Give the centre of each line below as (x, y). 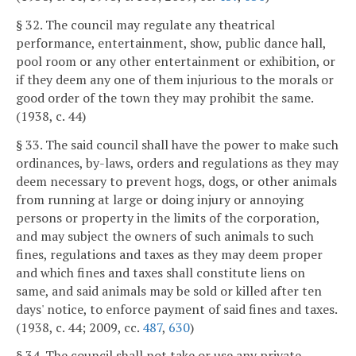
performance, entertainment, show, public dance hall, (171, 43)
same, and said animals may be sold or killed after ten (169, 290)
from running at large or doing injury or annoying (160, 199)
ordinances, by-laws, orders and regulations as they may (177, 163)
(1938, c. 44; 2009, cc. (79, 327)
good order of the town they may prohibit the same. (164, 97)
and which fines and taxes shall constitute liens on (161, 272)
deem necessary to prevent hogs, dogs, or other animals (176, 181)
